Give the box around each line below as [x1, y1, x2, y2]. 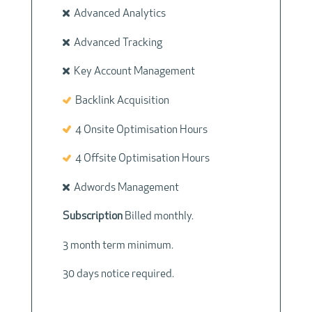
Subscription [62, 211, 125, 223]
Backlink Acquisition [70, 95, 169, 107]
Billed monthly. [124, 211, 194, 223]
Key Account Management [69, 66, 195, 78]
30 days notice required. [62, 269, 174, 281]
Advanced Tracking [69, 37, 162, 49]
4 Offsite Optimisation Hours [70, 153, 210, 165]
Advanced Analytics [69, 8, 166, 20]
